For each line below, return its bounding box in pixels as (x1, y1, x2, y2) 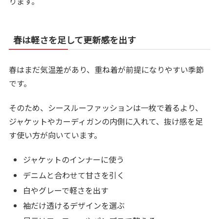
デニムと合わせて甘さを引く (23, 169, 125, 181)
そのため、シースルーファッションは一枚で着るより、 (9, 101, 203, 113)
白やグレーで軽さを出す (23, 184, 109, 196)
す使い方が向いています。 (9, 129, 102, 141)
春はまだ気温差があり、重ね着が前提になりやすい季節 (9, 63, 204, 75)
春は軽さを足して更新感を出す (13, 33, 136, 46)
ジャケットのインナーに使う (23, 153, 125, 166)
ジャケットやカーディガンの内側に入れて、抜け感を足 (9, 115, 203, 127)
